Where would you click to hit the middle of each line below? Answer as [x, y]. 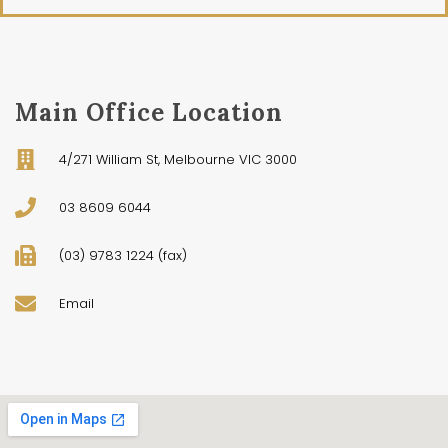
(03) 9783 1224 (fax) [123, 255]
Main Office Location [149, 112]
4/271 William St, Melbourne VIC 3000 [178, 159]
